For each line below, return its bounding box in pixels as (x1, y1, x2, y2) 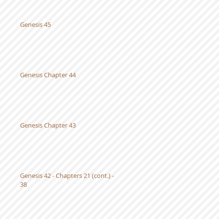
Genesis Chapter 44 (20, 70, 76, 79)
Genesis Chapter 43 (20, 120, 76, 130)
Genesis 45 (20, 20, 51, 29)
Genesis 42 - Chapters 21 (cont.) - (20, 171, 114, 180)
